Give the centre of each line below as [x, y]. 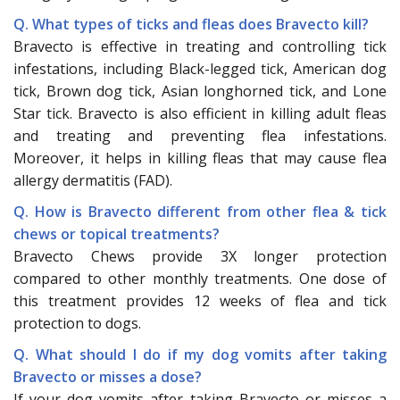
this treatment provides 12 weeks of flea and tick [200, 300]
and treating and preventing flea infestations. [200, 135]
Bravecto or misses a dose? [108, 376]
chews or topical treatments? [117, 233]
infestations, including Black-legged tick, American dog [200, 68]
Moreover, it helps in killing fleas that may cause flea [200, 158]
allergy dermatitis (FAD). [93, 180]
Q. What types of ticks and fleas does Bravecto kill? [191, 24]
